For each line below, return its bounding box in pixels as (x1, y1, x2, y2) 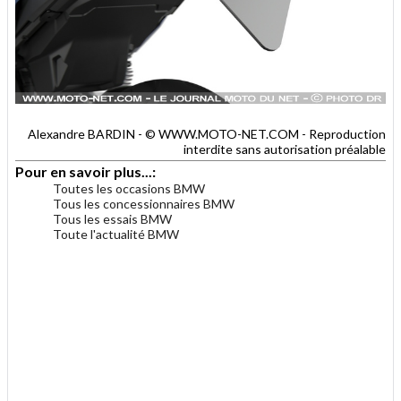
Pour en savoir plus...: (15, 162, 158, 180)
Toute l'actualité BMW (53, 226, 179, 242)
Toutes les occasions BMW (53, 180, 205, 196)
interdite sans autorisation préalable (183, 141, 386, 157)
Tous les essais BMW (53, 210, 172, 226)
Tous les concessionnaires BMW (53, 195, 235, 211)
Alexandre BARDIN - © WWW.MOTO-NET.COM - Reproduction (28, 125, 386, 141)
